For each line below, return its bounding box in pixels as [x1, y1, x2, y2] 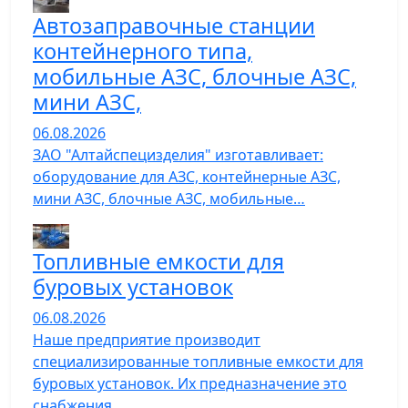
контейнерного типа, [33, 36, 252, 66]
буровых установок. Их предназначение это [33, 373, 347, 394]
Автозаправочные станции [33, 11, 315, 40]
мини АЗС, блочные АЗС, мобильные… [33, 189, 305, 209]
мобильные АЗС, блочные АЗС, [33, 62, 356, 91]
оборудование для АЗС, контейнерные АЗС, [33, 167, 341, 187]
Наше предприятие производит [33, 330, 260, 351]
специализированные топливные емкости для [33, 352, 363, 372]
